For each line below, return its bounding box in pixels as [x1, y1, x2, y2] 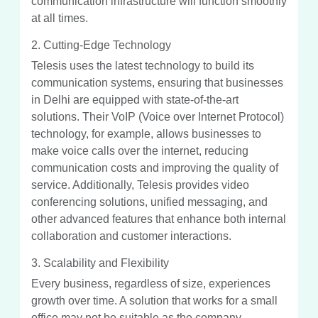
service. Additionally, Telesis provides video [31, 178, 249, 191]
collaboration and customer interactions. [31, 229, 231, 242]
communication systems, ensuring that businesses [31, 76, 283, 89]
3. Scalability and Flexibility [31, 256, 169, 269]
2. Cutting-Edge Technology [31, 38, 171, 51]
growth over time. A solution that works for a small [31, 294, 278, 307]
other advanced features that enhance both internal [31, 212, 286, 225]
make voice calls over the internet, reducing [31, 144, 248, 157]
